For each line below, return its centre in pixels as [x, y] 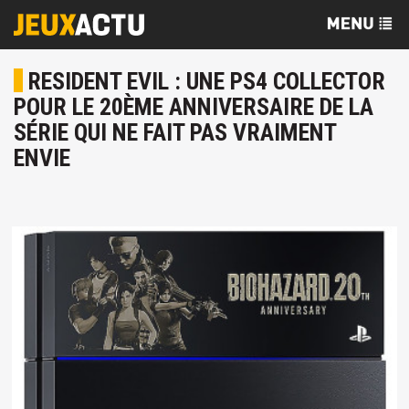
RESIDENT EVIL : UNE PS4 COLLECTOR [206, 81]
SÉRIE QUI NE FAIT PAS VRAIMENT [175, 132]
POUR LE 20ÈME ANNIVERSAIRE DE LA [194, 107]
